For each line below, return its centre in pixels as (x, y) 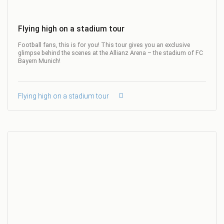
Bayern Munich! (39, 61)
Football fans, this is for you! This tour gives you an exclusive (104, 45)
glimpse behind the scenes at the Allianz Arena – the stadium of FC (110, 53)
